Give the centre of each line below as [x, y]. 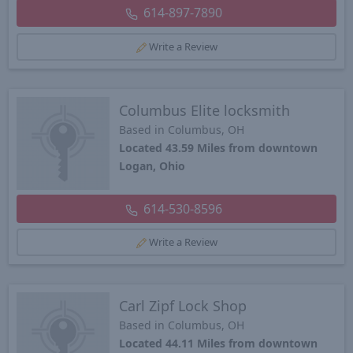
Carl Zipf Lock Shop [183, 306]
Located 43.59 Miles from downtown [219, 147]
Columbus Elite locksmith [205, 110]
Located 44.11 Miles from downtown [219, 344]
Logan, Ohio [152, 165]
